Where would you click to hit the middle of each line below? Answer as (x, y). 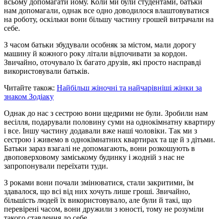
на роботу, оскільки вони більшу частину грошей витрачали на (109, 19)
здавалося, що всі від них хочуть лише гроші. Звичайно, (97, 191)
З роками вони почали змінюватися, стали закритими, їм (99, 182)
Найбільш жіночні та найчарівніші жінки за (129, 88)
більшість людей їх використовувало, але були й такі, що (98, 200)
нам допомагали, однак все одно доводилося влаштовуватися (106, 10)
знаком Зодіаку (29, 96)
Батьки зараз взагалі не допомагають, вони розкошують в (99, 148)
